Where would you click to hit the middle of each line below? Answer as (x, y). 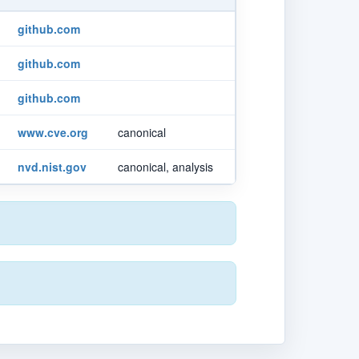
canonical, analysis (165, 166)
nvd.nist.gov (52, 166)
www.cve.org (53, 132)
